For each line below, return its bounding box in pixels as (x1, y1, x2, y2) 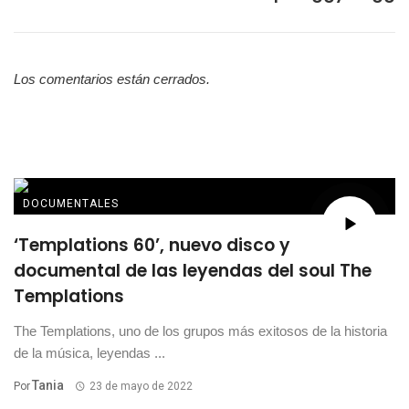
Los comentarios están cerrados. (14, 70, 210, 87)
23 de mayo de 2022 (89, 379, 193, 393)
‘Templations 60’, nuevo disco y (14, 232, 290, 257)
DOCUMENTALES (23, 196, 119, 210)
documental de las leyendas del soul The (14, 257, 372, 283)
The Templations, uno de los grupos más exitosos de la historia (14, 322, 387, 339)
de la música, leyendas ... (14, 344, 165, 361)
